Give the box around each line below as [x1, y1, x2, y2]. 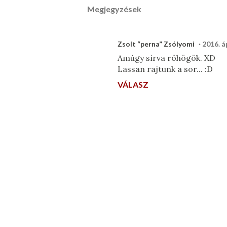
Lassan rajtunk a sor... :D [118, 64, 213, 74]
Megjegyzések [87, 4, 141, 14]
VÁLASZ [118, 80, 148, 89]
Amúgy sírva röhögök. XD [118, 53, 215, 63]
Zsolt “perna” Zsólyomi [118, 40, 195, 48]
